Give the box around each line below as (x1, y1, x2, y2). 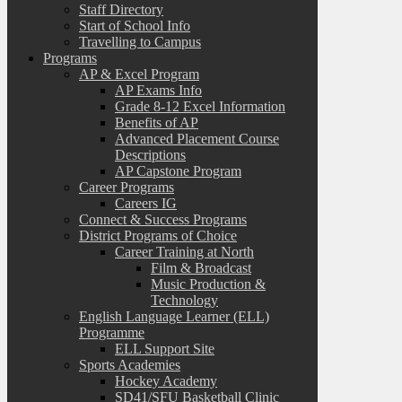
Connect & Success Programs (79, 211, 247, 227)
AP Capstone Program (115, 162, 241, 179)
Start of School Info (79, 17, 190, 33)
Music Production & (151, 275, 266, 292)
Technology (151, 292, 218, 308)
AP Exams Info (115, 82, 202, 98)
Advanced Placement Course (115, 130, 279, 146)
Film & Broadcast (151, 259, 251, 275)
